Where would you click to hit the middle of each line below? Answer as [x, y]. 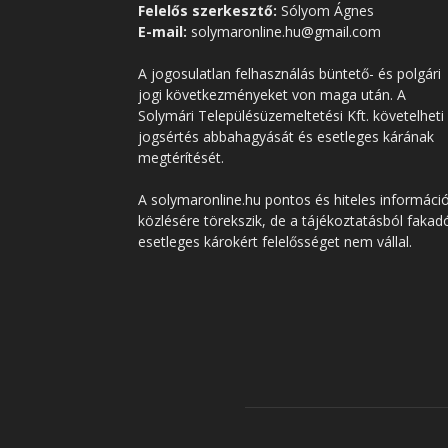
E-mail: [162, 31]
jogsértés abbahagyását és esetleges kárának [286, 136]
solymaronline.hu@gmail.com [284, 31]
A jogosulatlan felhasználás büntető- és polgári [289, 73]
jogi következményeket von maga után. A [272, 94]
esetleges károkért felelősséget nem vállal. [275, 241]
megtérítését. [181, 157]
